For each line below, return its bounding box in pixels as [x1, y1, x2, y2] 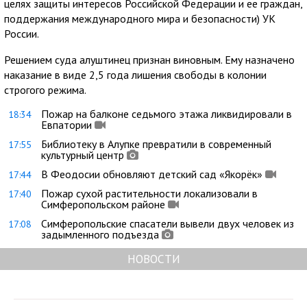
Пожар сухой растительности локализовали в [41, 186, 258, 200]
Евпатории [41, 117, 92, 132]
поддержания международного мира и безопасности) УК [4, 11, 275, 25]
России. [4, 26, 39, 40]
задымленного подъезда [41, 227, 159, 241]
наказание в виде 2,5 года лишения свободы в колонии [4, 67, 267, 82]
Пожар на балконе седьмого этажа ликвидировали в [41, 106, 292, 121]
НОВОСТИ [127, 250, 180, 267]
